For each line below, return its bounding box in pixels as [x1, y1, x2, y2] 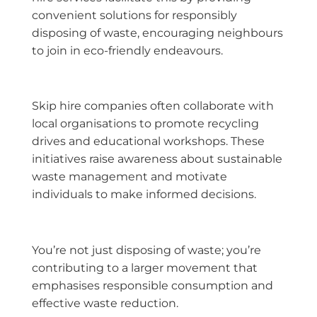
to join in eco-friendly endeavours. [32, 43, 223, 57]
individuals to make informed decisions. [32, 188, 256, 202]
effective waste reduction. [32, 296, 178, 311]
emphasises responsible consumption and [32, 279, 273, 293]
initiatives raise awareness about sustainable [32, 152, 282, 166]
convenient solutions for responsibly [32, 8, 237, 22]
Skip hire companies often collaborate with [32, 99, 274, 113]
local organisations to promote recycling [32, 117, 259, 131]
